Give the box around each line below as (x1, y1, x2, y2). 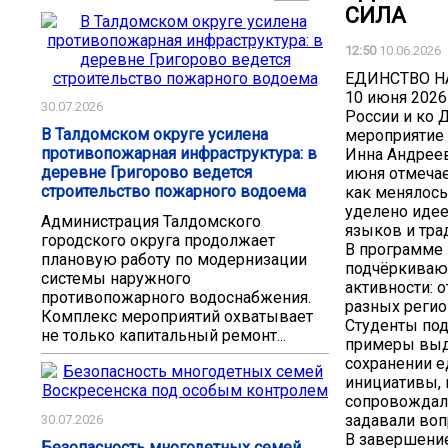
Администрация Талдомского (41, 212, 261, 232)
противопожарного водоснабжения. (41, 288, 311, 308)
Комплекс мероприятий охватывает (41, 307, 313, 327)
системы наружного (41, 269, 191, 289)
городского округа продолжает (41, 231, 275, 251)
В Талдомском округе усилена (41, 125, 268, 145)
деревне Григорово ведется (41, 163, 252, 183)
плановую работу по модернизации (41, 250, 307, 270)
